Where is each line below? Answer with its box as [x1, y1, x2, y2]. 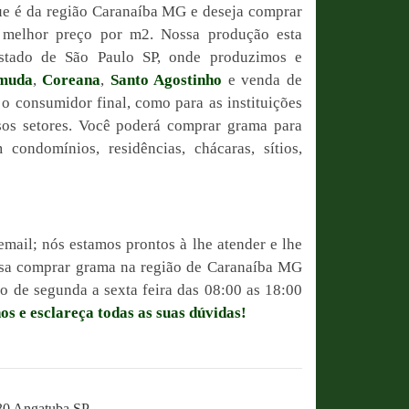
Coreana [42, 71, 101, 89]
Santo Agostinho [110, 71, 223, 89]
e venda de [222, 71, 303, 89]
